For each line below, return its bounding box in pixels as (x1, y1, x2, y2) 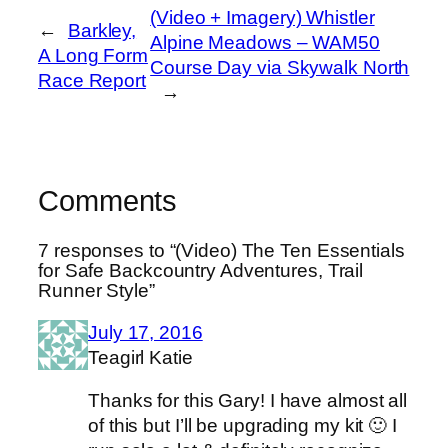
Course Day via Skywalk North (150, 57, 410, 79)
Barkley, (67, 19, 137, 41)
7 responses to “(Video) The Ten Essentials (38, 240, 405, 262)
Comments (38, 185, 178, 218)
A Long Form (38, 44, 148, 66)
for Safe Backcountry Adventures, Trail (38, 260, 364, 282)
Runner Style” (38, 280, 155, 302)
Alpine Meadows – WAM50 (150, 32, 380, 54)
